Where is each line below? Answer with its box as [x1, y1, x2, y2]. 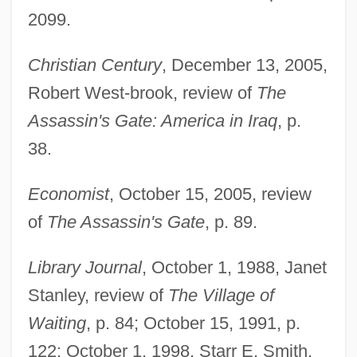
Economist [27, 184, 109, 205]
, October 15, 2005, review [108, 184, 312, 205]
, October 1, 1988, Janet [141, 257, 327, 278]
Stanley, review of [27, 285, 168, 306]
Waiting [27, 313, 86, 334]
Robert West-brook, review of [27, 83, 257, 104]
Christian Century [27, 55, 162, 76]
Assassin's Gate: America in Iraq [27, 111, 277, 131]
